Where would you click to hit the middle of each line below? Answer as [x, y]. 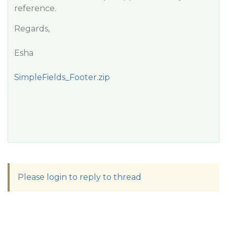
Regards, [32, 29]
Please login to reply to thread [80, 177]
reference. [35, 8]
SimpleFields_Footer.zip [62, 77]
